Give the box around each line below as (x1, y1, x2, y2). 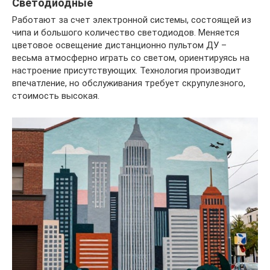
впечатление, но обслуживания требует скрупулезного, (12, 78, 245, 89)
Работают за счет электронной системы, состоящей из (12, 14, 251, 26)
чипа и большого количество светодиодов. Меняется (12, 27, 239, 39)
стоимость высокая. (12, 90, 99, 102)
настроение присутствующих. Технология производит (12, 65, 241, 77)
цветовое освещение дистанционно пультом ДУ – (12, 40, 227, 51)
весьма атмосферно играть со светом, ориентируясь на (12, 52, 250, 64)
